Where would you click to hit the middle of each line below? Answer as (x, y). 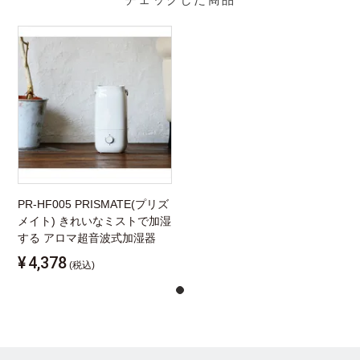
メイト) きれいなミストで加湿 (95, 221)
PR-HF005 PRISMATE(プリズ (94, 205)
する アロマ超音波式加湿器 (87, 238)
